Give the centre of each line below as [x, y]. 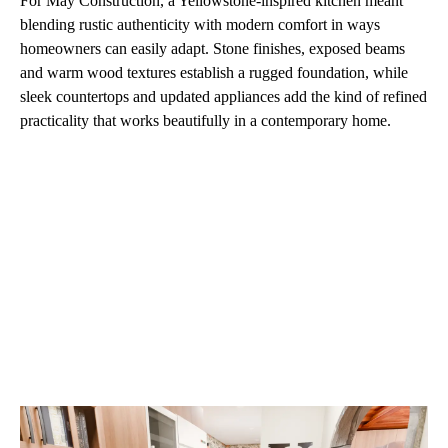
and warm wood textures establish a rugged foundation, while [214, 72]
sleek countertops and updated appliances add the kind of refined [223, 96]
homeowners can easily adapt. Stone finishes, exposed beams [212, 48]
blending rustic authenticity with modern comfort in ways [200, 24]
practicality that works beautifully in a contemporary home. [207, 120]
